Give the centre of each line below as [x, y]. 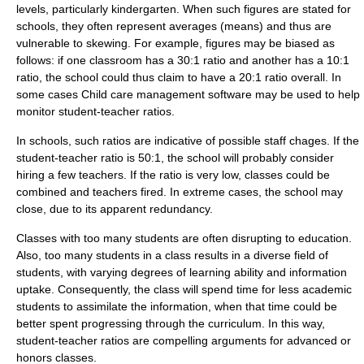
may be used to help [306, 94]
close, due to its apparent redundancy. [115, 209]
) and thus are [295, 26]
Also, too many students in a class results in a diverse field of [172, 255]
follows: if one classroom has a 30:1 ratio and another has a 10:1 [183, 60]
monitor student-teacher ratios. [95, 111]
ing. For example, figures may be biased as [223, 43]
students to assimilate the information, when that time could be [177, 306]
